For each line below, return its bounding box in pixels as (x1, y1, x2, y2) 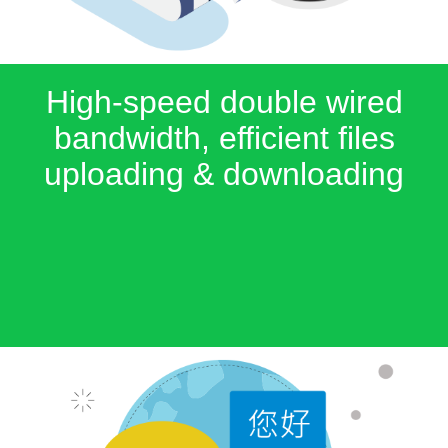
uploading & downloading (44, 155, 404, 192)
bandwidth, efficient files (53, 119, 395, 156)
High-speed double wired (45, 83, 403, 120)
